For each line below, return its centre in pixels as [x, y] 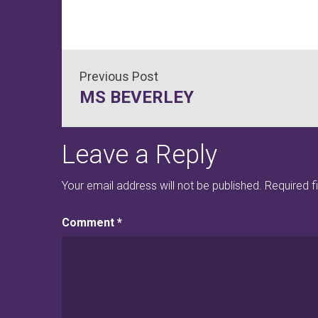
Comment [89, 223]
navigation [146, 116]
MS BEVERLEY [137, 98]
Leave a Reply [139, 155]
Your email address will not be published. [162, 186]
